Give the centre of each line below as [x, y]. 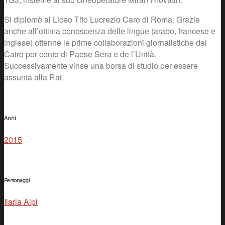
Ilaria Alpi [21, 201]
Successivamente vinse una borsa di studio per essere [101, 65]
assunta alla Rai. [34, 77]
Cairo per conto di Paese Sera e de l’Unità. [80, 54]
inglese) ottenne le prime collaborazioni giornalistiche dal [105, 42]
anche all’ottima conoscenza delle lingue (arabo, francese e [110, 31]
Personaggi [17, 180]
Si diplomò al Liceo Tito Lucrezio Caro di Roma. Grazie [102, 19]
